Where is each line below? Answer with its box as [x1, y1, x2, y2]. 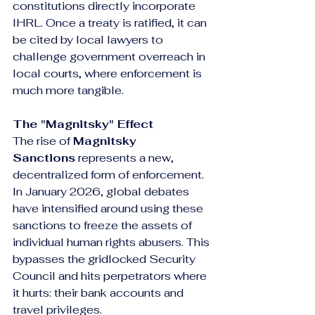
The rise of [13, 134, 73, 148]
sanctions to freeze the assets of [13, 218, 195, 233]
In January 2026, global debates [13, 184, 192, 199]
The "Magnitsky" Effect [13, 117, 153, 131]
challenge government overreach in [13, 49, 208, 64]
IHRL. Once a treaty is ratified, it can [13, 15, 210, 30]
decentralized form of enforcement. [13, 167, 207, 182]
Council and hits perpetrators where [13, 269, 210, 283]
